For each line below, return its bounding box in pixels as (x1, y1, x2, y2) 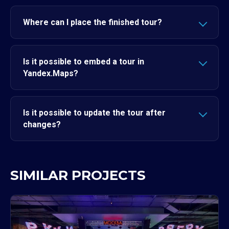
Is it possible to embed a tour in (23, 57, 144, 66)
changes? (23, 120, 61, 129)
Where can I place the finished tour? (23, 17, 162, 27)
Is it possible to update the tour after (23, 108, 166, 118)
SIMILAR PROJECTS (10, 167, 146, 184)
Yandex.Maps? (23, 68, 78, 78)
